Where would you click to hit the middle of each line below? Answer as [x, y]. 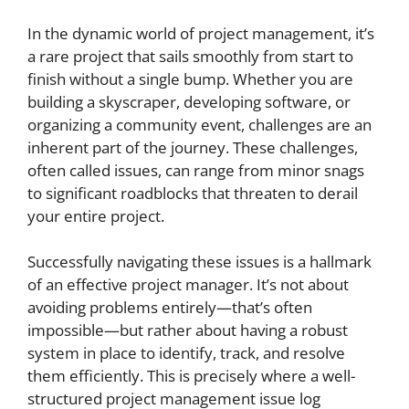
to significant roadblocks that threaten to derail [193, 193]
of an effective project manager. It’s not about [188, 284]
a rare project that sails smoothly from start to [190, 56]
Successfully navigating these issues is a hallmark [199, 262]
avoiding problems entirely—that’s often [170, 307]
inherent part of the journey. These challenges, [193, 147]
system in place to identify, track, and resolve [186, 353]
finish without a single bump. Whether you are [190, 79]
